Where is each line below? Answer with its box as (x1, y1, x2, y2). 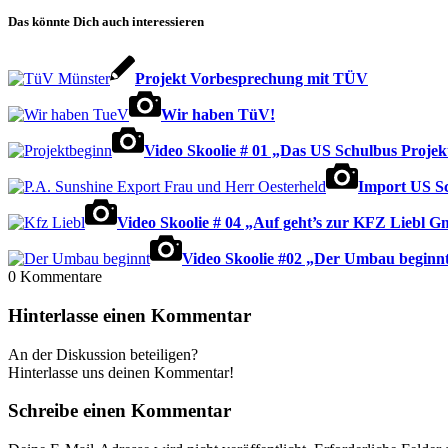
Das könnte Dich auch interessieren (8, 14, 204, 30)
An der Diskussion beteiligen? (8, 345, 198, 363)
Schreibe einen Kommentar (8, 400, 231, 422)
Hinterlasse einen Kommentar (8, 304, 251, 326)
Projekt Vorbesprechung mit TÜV (135, 70, 368, 88)
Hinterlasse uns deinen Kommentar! (8, 363, 234, 381)
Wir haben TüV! (161, 106, 275, 124)
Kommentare (20, 268, 102, 286)
